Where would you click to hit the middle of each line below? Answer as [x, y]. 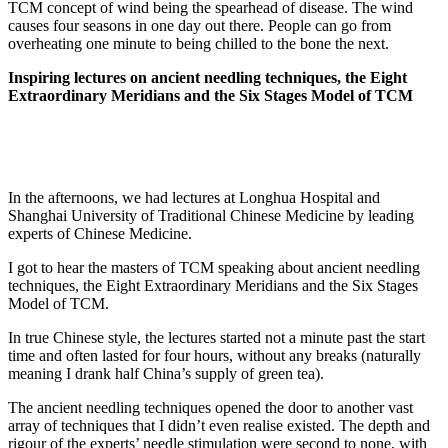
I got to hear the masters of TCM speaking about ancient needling [214, 268]
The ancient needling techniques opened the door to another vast [210, 408]
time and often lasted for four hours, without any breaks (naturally [214, 356]
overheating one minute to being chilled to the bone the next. [198, 44]
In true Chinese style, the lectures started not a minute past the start [216, 338]
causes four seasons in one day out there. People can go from [199, 26]
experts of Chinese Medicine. [100, 234]
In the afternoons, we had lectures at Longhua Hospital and [194, 198]
